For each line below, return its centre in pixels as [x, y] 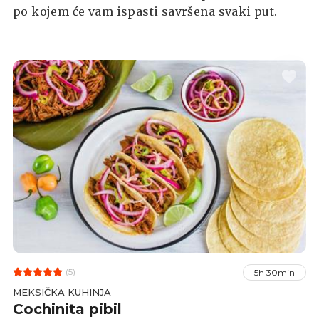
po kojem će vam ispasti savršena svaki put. [145, 11]
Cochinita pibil [67, 309]
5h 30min [274, 272]
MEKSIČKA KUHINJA [62, 292]
